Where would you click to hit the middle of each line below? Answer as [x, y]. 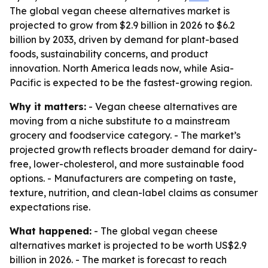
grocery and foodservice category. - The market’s [125, 135]
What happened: [51, 231]
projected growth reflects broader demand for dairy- [133, 150]
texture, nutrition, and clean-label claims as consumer [134, 193]
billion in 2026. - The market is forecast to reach [118, 260]
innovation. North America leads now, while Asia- [122, 68]
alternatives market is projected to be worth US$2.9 [128, 245]
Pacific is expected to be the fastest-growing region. [131, 83]
